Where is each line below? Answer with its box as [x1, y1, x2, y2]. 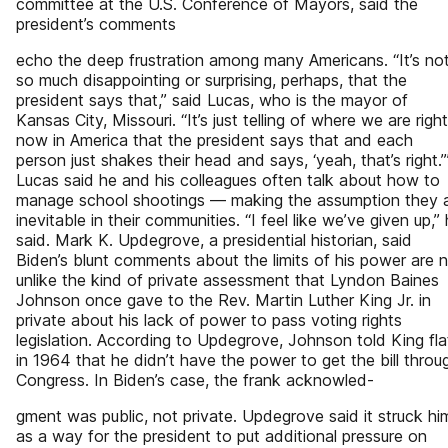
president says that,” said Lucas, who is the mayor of [16, 90, 408, 110]
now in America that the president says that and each [16, 130, 413, 150]
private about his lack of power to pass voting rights [16, 310, 402, 330]
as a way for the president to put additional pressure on [16, 426, 427, 446]
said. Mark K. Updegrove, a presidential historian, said [16, 230, 412, 250]
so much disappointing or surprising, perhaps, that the [16, 70, 407, 90]
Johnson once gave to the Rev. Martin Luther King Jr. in [16, 290, 431, 310]
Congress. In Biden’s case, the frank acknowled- [16, 370, 374, 390]
